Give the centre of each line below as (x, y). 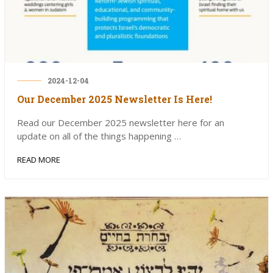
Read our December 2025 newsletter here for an (121, 123)
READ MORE (39, 160)
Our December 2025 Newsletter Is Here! (115, 99)
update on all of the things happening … (99, 136)
